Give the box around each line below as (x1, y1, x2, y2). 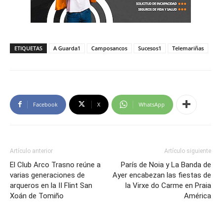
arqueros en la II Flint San (10, 181, 92, 190)
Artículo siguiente (164, 147, 211, 154)
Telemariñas (172, 44, 204, 52)
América (184, 191, 211, 200)
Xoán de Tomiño (10, 191, 64, 200)
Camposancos (91, 44, 127, 52)
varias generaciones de (10, 170, 85, 180)
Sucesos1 (138, 44, 161, 52)
